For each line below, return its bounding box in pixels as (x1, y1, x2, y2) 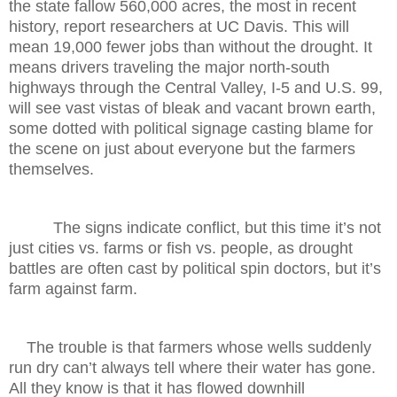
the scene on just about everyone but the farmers (9, 139, 355, 158)
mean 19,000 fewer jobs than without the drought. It (9, 37, 372, 56)
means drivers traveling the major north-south (9, 58, 330, 76)
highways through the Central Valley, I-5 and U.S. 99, (9, 78, 383, 97)
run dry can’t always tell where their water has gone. (9, 358, 376, 377)
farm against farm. (9, 279, 137, 298)
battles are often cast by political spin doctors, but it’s (9, 259, 381, 277)
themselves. (9, 160, 94, 178)
